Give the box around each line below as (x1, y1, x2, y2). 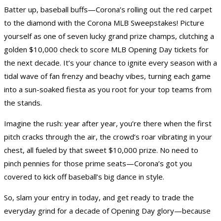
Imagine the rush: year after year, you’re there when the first (4, 118, 212, 129)
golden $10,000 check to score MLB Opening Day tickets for (4, 44, 209, 55)
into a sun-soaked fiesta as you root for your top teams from (4, 84, 212, 95)
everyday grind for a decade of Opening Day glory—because (4, 206, 211, 216)
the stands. (4, 98, 42, 108)
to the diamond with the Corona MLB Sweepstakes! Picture (4, 18, 204, 28)
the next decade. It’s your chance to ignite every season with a (4, 58, 217, 68)
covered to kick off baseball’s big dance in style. (4, 172, 164, 182)
